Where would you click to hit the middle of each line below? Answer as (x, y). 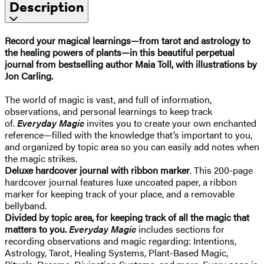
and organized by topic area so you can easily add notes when (132, 146)
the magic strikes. (42, 158)
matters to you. (36, 229)
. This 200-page (221, 170)
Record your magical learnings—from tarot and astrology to (128, 40)
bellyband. (26, 205)
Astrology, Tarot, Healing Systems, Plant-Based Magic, (116, 252)
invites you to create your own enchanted (171, 123)
